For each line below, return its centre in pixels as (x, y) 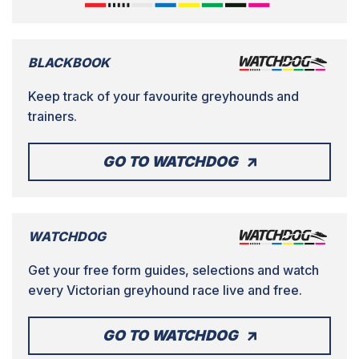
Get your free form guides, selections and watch (173, 270)
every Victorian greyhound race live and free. (165, 290)
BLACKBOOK (69, 62)
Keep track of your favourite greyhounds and (163, 96)
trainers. (52, 116)
